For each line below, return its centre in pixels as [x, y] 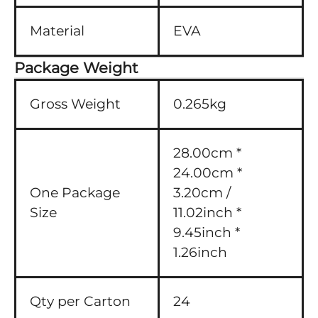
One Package [75, 193]
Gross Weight [75, 104]
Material [57, 31]
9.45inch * [207, 232]
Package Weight [76, 68]
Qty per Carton [80, 301]
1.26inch [200, 252]
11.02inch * [207, 213]
